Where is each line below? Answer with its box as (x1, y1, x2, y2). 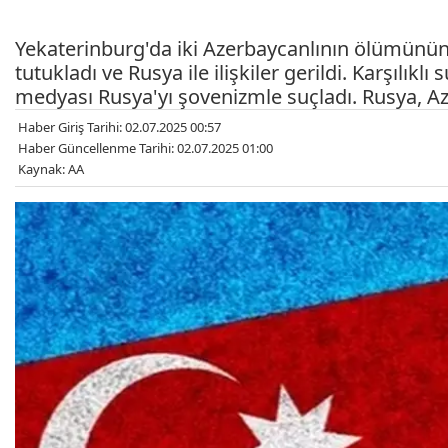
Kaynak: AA (18, 159, 84, 178)
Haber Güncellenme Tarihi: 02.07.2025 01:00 (18, 138, 273, 157)
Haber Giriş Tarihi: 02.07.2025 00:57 (18, 117, 221, 136)
